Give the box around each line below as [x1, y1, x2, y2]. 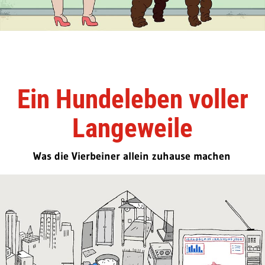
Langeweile [72, 112, 193, 144]
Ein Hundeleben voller [17, 83, 248, 115]
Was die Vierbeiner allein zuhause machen [33, 149, 231, 163]
